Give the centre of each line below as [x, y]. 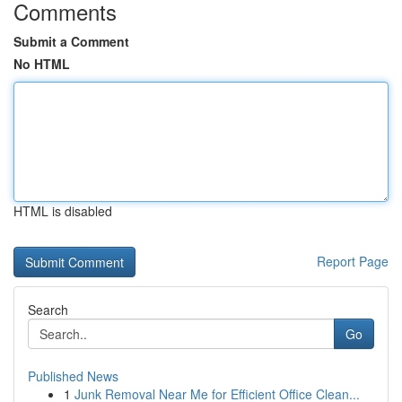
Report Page [353, 261]
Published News [73, 376]
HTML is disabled [63, 211]
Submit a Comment [71, 41]
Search [48, 310]
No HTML [42, 64]
